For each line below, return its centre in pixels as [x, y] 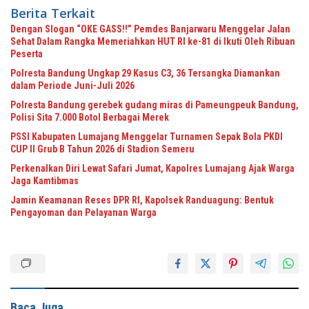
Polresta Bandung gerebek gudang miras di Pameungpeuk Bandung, [154, 104]
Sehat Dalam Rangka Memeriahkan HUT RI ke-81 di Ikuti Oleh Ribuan [153, 41]
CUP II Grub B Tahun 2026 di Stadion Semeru [102, 149]
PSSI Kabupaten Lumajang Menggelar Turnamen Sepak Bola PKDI [147, 136]
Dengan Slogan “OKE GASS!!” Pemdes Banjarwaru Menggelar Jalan [150, 29]
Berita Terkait [53, 13]
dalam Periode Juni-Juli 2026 [72, 85]
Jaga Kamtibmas [44, 180]
